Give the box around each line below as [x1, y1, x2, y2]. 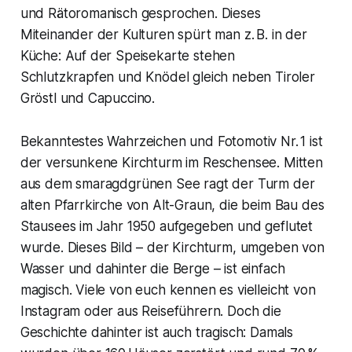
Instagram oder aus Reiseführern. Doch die [20, 302, 281, 319]
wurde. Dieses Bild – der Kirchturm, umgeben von [20, 239, 324, 255]
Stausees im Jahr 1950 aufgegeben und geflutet [20, 218, 313, 234]
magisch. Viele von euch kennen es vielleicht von [20, 281, 316, 298]
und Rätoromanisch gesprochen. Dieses [20, 5, 261, 21]
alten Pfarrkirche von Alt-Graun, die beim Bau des [20, 196, 324, 213]
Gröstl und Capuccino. [20, 90, 156, 106]
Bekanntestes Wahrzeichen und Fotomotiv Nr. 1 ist [20, 133, 323, 149]
